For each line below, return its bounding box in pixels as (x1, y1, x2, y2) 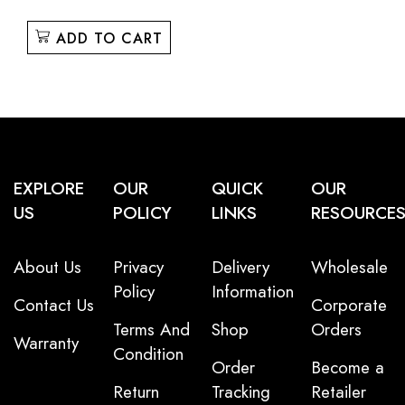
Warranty (14, 330, 79, 355)
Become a (310, 354, 384, 380)
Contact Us (14, 292, 94, 317)
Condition (112, 341, 184, 366)
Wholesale (310, 254, 388, 279)
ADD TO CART (56, 27, 164, 49)
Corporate (310, 292, 387, 317)
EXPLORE (14, 175, 84, 201)
